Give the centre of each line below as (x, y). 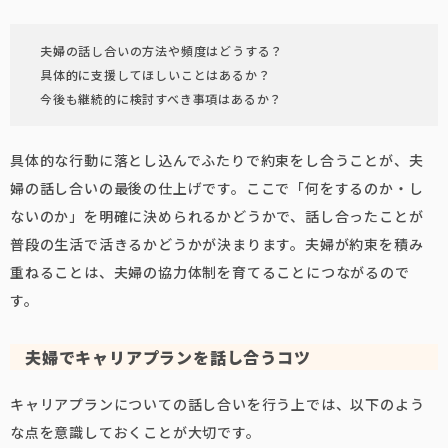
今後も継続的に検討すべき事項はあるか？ (161, 98)
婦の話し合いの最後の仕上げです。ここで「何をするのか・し (217, 188)
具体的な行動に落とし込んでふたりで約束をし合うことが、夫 (217, 160)
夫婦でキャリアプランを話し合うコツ (168, 357)
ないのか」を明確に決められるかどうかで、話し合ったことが (217, 216)
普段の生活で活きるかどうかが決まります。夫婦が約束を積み (217, 244)
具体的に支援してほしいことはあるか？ (155, 74)
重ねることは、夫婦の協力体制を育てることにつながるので (210, 272)
